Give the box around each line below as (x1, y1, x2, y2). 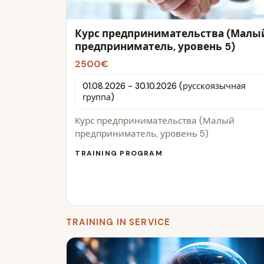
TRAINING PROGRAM (75, 148, 163, 158)
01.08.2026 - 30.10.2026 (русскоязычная (82, 81, 246, 92)
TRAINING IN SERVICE (66, 216, 171, 229)
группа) (82, 92, 114, 103)
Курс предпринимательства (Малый (75, 115, 235, 127)
